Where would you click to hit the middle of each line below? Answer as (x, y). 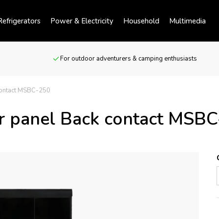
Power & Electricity (82, 21)
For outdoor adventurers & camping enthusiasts (128, 59)
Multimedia (187, 21)
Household (141, 21)
